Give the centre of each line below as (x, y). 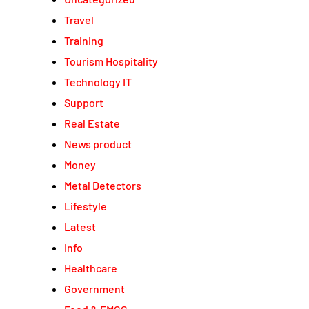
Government (94, 289)
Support (84, 103)
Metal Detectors (103, 186)
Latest (80, 227)
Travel (79, 20)
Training (84, 41)
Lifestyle (86, 206)
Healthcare (91, 268)
